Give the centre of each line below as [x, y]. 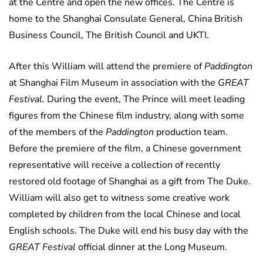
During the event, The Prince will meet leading [145, 100]
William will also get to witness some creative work [119, 198]
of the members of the [57, 132]
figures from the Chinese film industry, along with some [127, 116]
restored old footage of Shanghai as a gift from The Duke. [130, 182]
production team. [191, 132]
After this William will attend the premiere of [107, 67]
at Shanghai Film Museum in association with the [113, 83]
